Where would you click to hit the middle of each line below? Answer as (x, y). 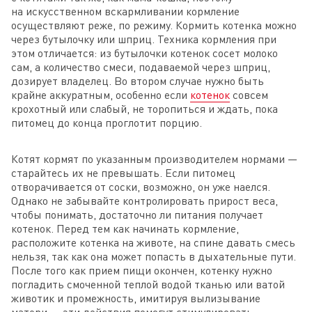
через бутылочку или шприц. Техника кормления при (144, 39)
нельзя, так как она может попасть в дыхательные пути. (154, 256)
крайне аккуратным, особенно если (101, 94)
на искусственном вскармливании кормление (125, 11)
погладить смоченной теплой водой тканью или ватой (148, 284)
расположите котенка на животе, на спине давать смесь (153, 242)
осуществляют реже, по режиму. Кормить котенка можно (154, 25)
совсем (249, 94)
